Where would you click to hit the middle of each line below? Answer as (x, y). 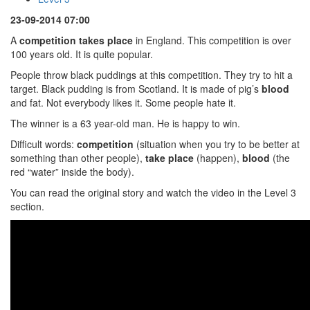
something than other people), (78, 158)
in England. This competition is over (213, 40)
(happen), (218, 158)
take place (170, 158)
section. (27, 206)
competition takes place (77, 40)
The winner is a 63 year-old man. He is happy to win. (125, 123)
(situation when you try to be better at (217, 144)
